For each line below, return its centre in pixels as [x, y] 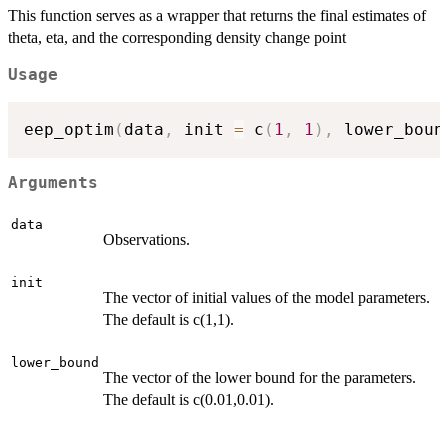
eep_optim [69, 129]
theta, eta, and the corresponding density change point [177, 38]
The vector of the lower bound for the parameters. [259, 377]
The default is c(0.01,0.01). [188, 399]
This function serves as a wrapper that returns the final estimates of [217, 16]
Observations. [146, 239]
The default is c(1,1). [168, 319]
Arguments [53, 183]
